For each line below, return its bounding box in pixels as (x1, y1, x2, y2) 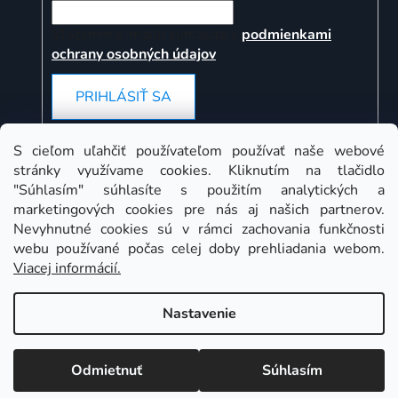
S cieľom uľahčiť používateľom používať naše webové (13, 141, 385, 161)
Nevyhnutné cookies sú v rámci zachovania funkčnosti (13, 219, 385, 239)
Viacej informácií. (13, 259, 121, 278)
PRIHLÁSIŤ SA (76, 86, 171, 107)
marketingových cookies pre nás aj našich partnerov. (13, 200, 385, 219)
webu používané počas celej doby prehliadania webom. (13, 239, 385, 259)
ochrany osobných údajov (52, 44, 216, 64)
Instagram (40, 165, 139, 191)
